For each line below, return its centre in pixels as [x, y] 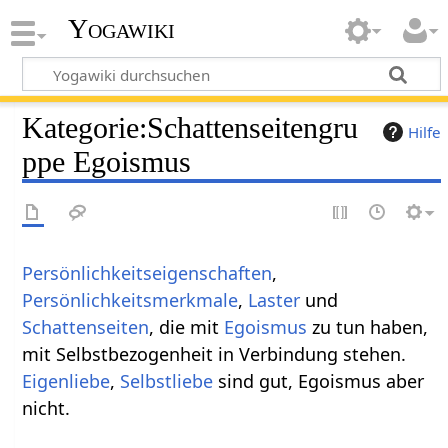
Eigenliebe [66, 380]
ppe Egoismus [107, 161]
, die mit [187, 326]
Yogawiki [121, 29]
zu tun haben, [368, 326]
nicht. [46, 407]
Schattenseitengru [253, 127]
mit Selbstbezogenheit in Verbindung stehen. [214, 353]
